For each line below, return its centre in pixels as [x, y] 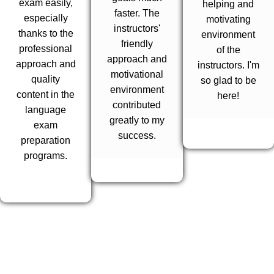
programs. [46, 156]
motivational [137, 75]
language [46, 110]
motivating [228, 20]
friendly [137, 44]
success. [137, 136]
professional [46, 49]
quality [46, 80]
